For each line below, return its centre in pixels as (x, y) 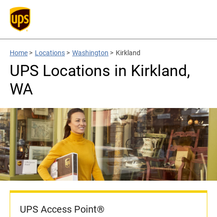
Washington (90, 53)
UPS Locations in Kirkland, (100, 71)
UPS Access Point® (62, 209)
